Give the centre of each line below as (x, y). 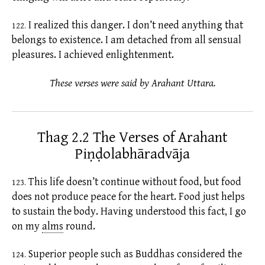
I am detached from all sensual (172, 40)
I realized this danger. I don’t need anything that (135, 25)
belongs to (35, 40)
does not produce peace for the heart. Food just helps (128, 196)
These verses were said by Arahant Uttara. (132, 83)
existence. (80, 40)
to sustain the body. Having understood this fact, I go (129, 211)
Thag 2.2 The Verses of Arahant (132, 137)
